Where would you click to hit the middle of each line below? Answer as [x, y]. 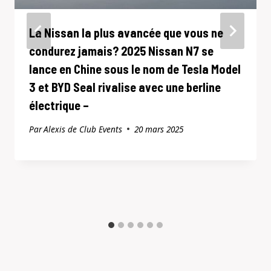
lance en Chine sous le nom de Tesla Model [135, 69]
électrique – [59, 105]
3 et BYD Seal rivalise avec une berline [125, 87]
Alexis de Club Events [83, 129]
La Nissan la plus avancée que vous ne [126, 32]
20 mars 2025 [159, 129]
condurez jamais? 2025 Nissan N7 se [121, 51]
